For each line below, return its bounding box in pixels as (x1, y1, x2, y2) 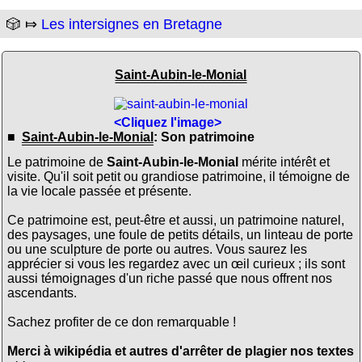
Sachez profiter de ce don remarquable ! (6, 315, 236, 330)
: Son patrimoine (153, 129, 255, 144)
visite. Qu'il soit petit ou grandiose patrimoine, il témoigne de (6, 170, 350, 184)
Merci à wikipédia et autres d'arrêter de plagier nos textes (6, 344, 354, 359)
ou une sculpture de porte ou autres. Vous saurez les (6, 242, 307, 257)
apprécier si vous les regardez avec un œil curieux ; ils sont (6, 257, 345, 271)
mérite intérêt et (238, 155, 330, 170)
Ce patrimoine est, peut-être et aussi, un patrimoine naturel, (6, 213, 344, 228)
